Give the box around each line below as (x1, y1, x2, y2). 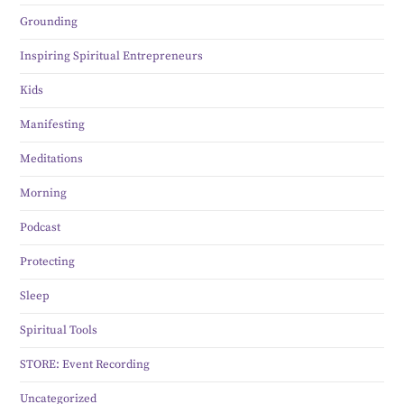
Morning (20, 186, 68, 201)
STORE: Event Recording (20, 357, 151, 372)
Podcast (20, 220, 61, 235)
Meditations (20, 151, 84, 167)
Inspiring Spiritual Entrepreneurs (20, 49, 204, 64)
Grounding (20, 14, 78, 30)
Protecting (20, 254, 76, 270)
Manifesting (20, 117, 86, 133)
